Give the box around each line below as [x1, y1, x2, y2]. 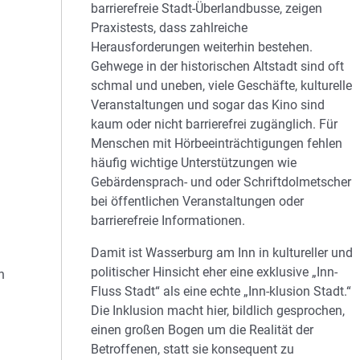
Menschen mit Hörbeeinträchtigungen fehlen [91, 136, 343, 151]
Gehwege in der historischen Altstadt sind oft [91, 59, 345, 74]
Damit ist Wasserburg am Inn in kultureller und [91, 245, 354, 260]
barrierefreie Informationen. [91, 213, 246, 228]
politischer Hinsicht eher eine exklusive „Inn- [91, 264, 338, 280]
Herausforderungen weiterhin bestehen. [91, 39, 313, 55]
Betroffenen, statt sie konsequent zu [91, 342, 295, 357]
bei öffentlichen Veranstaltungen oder [91, 194, 305, 209]
